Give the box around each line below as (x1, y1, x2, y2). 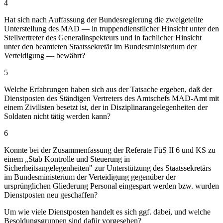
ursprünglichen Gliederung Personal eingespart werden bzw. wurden (4, 181, 219, 190)
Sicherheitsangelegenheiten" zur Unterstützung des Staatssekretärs (4, 163, 211, 172)
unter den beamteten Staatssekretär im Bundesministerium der (4, 42, 197, 51)
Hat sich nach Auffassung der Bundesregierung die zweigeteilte (4, 15, 203, 24)
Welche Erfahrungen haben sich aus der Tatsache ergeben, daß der (4, 85, 212, 94)
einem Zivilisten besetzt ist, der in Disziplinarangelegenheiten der (4, 103, 208, 111)
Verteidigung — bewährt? (4, 51, 85, 60)
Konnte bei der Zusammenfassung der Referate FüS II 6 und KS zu (4, 145, 216, 154)
